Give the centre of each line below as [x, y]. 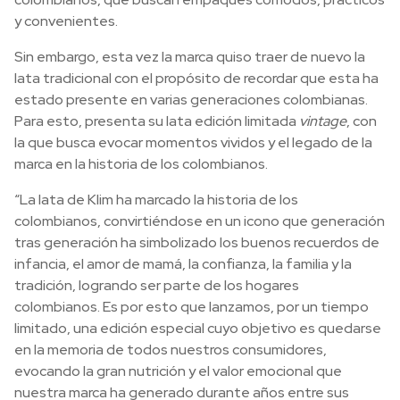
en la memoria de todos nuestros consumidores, [171, 349]
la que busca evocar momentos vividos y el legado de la [193, 142]
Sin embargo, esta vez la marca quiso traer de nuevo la [190, 56]
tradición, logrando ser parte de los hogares [157, 285]
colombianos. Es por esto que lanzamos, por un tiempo [192, 306]
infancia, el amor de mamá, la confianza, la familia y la [183, 263]
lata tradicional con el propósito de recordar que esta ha [196, 78]
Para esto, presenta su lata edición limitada [157, 121]
